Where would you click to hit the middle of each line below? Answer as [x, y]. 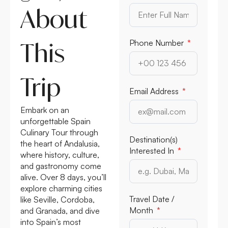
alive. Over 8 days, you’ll [63, 177]
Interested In [153, 150]
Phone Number [158, 42]
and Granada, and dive [60, 210]
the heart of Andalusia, [60, 143]
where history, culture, [60, 154]
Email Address [155, 91]
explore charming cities [61, 188]
